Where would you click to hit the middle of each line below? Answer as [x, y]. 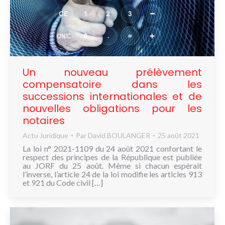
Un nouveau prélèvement [112, 73]
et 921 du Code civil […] [63, 183]
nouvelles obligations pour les [112, 109]
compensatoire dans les [112, 85]
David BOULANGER [119, 136]
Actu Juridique [45, 136]
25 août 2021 [179, 136]
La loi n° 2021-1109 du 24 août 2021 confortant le [112, 149]
